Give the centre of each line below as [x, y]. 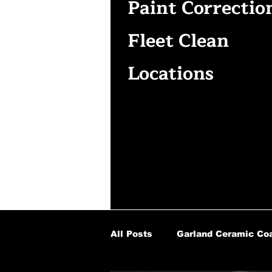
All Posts [131, 234]
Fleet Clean [178, 41]
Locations [171, 73]
